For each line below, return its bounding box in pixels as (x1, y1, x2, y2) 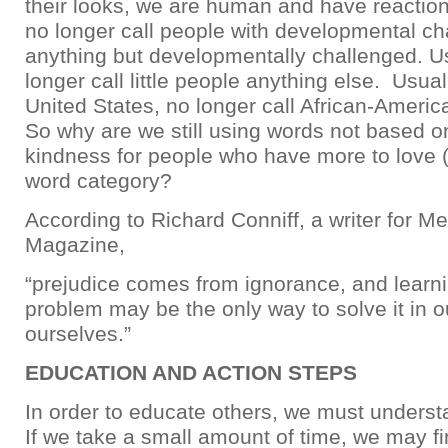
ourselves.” (25, 322, 131, 345)
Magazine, (25, 233, 125, 256)
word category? (25, 169, 172, 192)
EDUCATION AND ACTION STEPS (25, 361, 357, 384)
